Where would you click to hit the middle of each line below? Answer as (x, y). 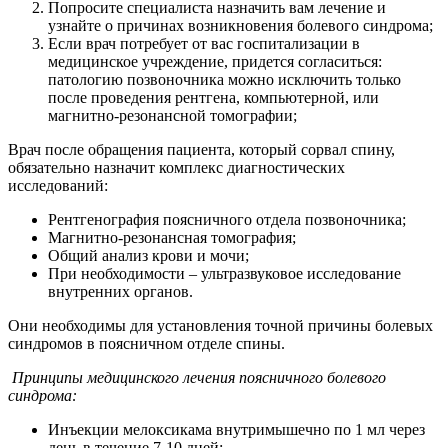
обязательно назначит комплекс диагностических (176, 167)
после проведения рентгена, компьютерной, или (213, 97)
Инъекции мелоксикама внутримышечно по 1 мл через (236, 429)
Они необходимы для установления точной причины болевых (220, 325)
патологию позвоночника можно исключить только (224, 79)
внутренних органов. (120, 291)
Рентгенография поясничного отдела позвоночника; (227, 219)
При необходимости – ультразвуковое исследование (224, 273)
